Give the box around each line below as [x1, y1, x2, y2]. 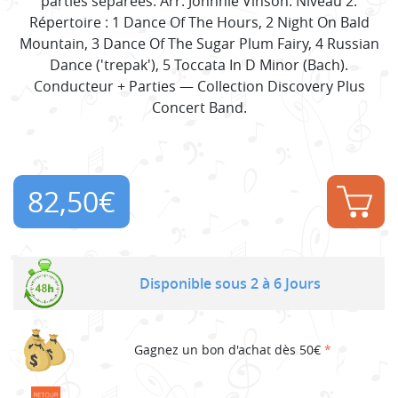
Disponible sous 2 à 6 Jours [139, 273, 321, 293]
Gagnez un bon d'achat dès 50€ [134, 341, 324, 359]
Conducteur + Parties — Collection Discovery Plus [33, 76, 365, 96]
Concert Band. [151, 97, 247, 117]
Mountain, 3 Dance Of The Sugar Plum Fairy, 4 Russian [19, 33, 379, 53]
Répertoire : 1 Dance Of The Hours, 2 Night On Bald [28, 12, 370, 32]
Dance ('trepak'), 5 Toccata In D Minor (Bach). [50, 54, 348, 75]
